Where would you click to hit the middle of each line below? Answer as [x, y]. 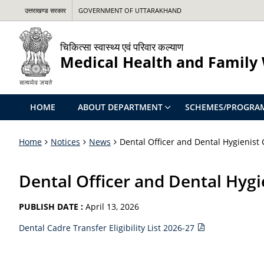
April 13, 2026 [112, 207]
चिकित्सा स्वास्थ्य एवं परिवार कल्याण [122, 47]
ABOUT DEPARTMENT [120, 107]
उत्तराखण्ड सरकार [45, 10]
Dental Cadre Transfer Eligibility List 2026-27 [108, 228]
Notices [65, 142]
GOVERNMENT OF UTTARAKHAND [130, 10]
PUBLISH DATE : [52, 207]
